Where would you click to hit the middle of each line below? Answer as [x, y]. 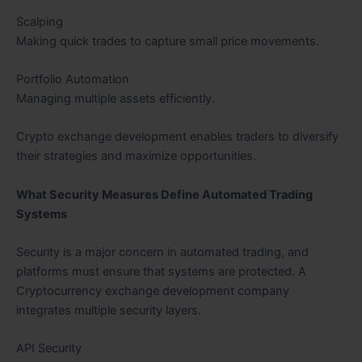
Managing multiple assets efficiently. [116, 98]
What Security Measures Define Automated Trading [164, 194]
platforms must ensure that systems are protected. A [161, 271]
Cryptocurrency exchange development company [153, 291]
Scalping [40, 21]
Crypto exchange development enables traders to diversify [177, 137]
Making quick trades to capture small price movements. [168, 41]
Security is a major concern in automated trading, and [162, 252]
